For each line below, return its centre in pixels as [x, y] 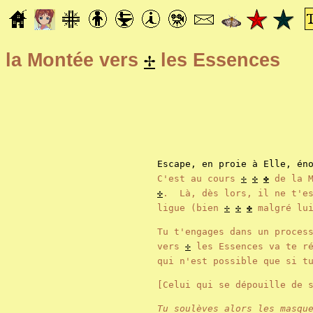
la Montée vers [75, 60]
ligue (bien [191, 208]
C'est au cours [199, 178]
